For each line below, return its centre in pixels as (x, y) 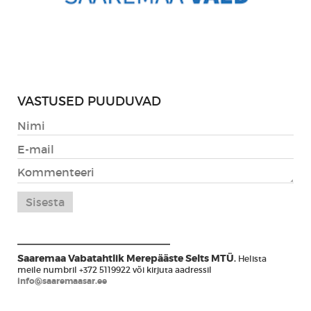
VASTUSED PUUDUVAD (89, 101)
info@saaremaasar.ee (62, 281)
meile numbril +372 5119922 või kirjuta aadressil (115, 269)
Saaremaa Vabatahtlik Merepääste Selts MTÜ (126, 258)
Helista (251, 258)
